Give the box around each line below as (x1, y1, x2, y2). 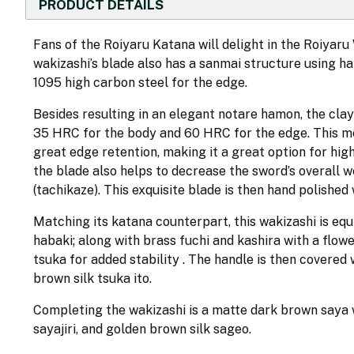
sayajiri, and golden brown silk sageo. (33, 322, 254, 337)
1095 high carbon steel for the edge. (33, 75, 250, 90)
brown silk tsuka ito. (33, 271, 155, 286)
